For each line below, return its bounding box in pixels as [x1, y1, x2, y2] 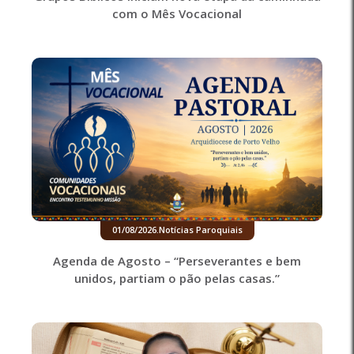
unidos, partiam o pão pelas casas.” [74, 269, 280, 286]
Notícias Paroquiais [158, 223, 243, 235]
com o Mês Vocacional [112, 5, 242, 21]
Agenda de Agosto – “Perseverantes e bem [53, 252, 301, 269]
